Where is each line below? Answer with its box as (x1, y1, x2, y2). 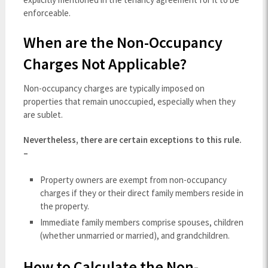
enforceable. (23, 7, 71, 19)
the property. (40, 200, 90, 212)
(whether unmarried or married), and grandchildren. (40, 229, 230, 241)
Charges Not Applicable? (23, 54, 187, 74)
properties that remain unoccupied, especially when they (23, 96, 236, 107)
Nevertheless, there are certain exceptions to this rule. (23, 134, 242, 145)
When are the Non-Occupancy (23, 32, 223, 52)
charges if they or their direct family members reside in (40, 187, 244, 199)
